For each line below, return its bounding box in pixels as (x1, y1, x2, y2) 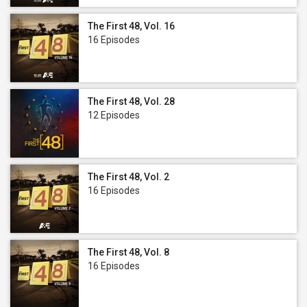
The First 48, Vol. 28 (88, 96, 175, 107)
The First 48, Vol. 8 (88, 247, 169, 258)
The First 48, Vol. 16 (88, 21, 175, 32)
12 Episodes (88, 110, 140, 121)
